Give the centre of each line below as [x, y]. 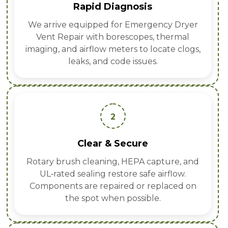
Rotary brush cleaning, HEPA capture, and [113, 162]
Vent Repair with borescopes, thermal [113, 37]
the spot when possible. [113, 198]
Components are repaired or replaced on [113, 186]
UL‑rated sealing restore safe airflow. [113, 174]
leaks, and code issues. [113, 62]
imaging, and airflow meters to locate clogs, [113, 49]
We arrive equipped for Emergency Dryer [113, 25]
